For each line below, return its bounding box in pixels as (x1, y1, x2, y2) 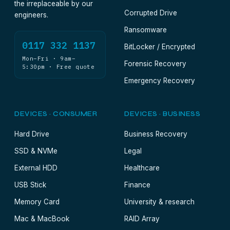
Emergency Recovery (124, 76, 195, 85)
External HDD (14, 164, 57, 172)
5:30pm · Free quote (22, 63, 95, 70)
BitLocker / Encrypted (124, 43, 195, 51)
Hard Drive (14, 130, 49, 138)
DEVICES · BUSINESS (124, 110, 201, 118)
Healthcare (124, 164, 160, 172)
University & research (124, 198, 195, 206)
